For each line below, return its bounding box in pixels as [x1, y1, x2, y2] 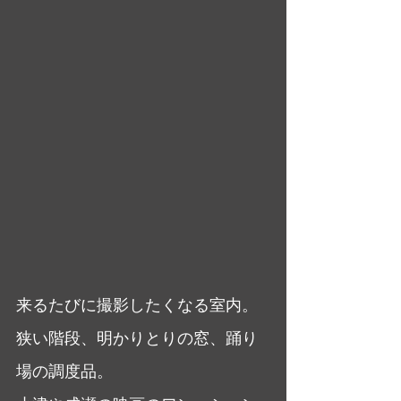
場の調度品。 [16, 360, 113, 382]
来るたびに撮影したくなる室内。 [16, 294, 258, 316]
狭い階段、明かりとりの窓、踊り [16, 327, 258, 349]
